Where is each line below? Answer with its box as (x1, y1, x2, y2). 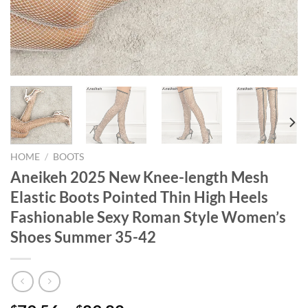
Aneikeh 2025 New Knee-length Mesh (10, 167, 269, 186)
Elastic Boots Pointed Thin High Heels (10, 187, 268, 206)
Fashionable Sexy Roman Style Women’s (10, 207, 286, 226)
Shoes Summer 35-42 (10, 227, 156, 246)
